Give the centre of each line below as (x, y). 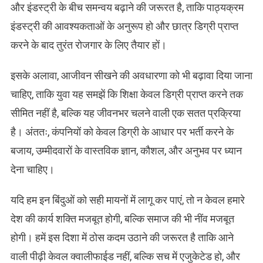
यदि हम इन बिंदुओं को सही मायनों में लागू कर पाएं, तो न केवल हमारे (127, 200)
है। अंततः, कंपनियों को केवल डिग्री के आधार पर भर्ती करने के (122, 132)
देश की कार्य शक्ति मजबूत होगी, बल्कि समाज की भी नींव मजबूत (122, 219)
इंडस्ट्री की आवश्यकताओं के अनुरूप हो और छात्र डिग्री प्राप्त (124, 26)
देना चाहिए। (32, 170)
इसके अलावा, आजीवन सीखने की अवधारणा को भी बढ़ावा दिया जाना (131, 76)
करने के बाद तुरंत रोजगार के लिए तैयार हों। (88, 45)
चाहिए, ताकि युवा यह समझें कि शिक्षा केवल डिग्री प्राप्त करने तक (127, 95)
